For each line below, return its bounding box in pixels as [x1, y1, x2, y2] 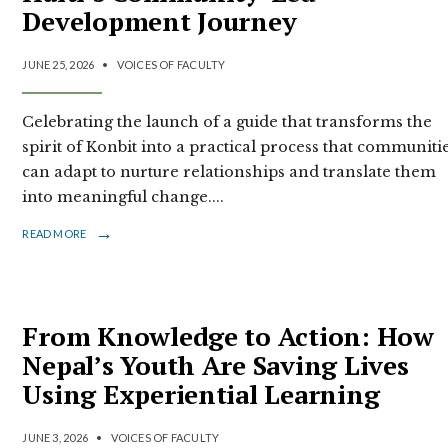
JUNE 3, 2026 [22, 430, 89, 444]
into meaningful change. [22, 187, 213, 206]
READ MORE [22, 226, 87, 240]
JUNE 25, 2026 [22, 57, 95, 71]
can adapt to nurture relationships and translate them [22, 162, 437, 181]
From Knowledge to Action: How [22, 318, 434, 353]
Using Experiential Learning [22, 376, 380, 411]
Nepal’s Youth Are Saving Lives [22, 347, 409, 382]
